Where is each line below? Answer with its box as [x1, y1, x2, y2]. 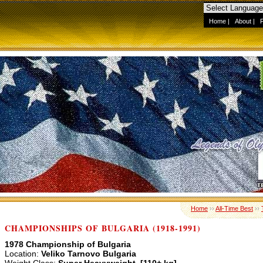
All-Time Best [215, 205, 253, 212]
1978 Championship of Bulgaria [5, 240, 131, 249]
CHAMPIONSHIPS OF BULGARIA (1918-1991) [5, 222, 201, 234]
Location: [5, 249, 39, 258]
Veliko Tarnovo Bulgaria [39, 249, 136, 258]
